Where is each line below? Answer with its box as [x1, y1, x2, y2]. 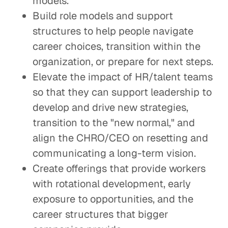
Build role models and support [33, 9, 173, 22]
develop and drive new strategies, [33, 101, 188, 114]
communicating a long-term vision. [33, 147, 196, 160]
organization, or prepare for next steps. [33, 55, 213, 68]
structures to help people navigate [33, 24, 193, 38]
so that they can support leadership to [33, 85, 212, 99]
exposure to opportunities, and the [33, 192, 193, 206]
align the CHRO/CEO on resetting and [33, 131, 208, 145]
